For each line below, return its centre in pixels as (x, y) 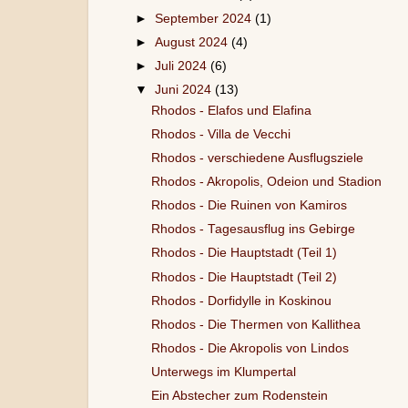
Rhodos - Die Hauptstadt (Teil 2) (244, 277)
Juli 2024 (183, 66)
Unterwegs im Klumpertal (223, 372)
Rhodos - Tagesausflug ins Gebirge (253, 229)
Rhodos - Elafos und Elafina (231, 110)
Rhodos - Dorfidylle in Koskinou (241, 301)
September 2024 (205, 18)
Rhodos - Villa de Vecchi (220, 134)
